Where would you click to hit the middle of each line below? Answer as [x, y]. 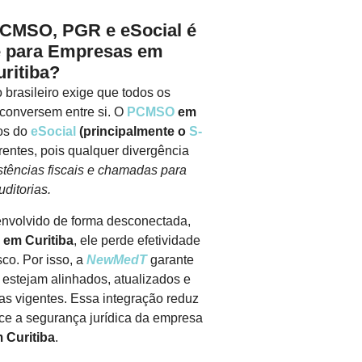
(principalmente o [133, 132]
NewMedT [116, 259]
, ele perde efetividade [137, 240]
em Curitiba [38, 240]
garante [172, 259]
